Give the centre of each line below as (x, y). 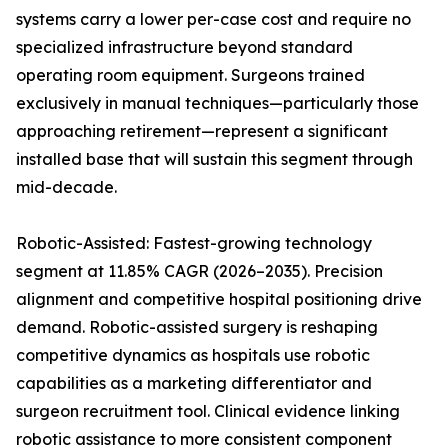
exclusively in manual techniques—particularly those (217, 103)
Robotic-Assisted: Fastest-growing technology (194, 243)
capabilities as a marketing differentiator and (194, 383)
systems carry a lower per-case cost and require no (213, 19)
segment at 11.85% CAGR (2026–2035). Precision (199, 271)
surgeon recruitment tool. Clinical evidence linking (208, 411)
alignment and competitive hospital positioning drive (219, 299)
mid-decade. (66, 187)
